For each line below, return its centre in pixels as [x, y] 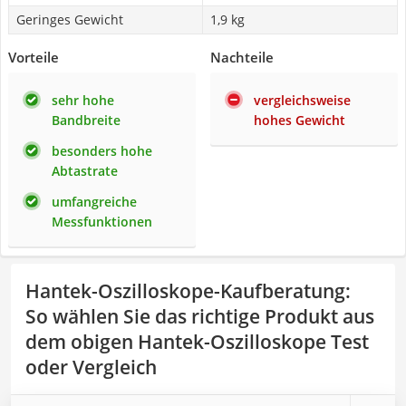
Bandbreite [86, 120]
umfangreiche [94, 202]
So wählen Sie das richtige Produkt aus [200, 316]
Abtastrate [85, 171]
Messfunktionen [102, 222]
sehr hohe [83, 100]
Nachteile [242, 57]
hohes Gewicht [300, 120]
